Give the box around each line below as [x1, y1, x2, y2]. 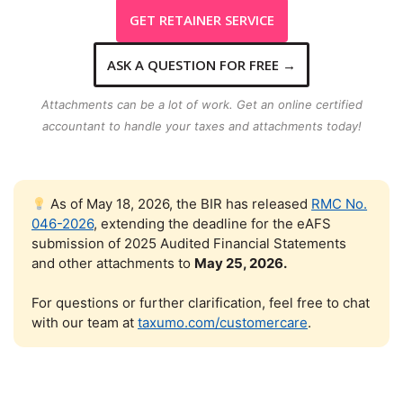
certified [315, 97, 363, 112]
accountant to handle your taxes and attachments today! [41, 119, 362, 134]
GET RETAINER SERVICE [129, 11, 274, 30]
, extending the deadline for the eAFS [94, 215, 331, 233]
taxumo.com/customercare [138, 314, 308, 332]
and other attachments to [31, 255, 194, 273]
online [277, 97, 316, 112]
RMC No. [311, 195, 368, 213]
